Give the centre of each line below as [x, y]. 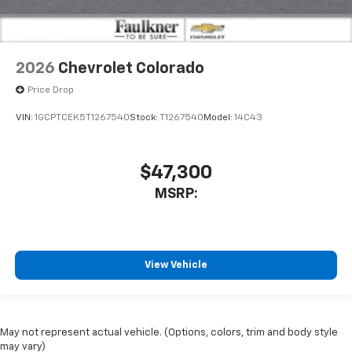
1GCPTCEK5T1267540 [82, 118]
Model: [219, 118]
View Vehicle [176, 266]
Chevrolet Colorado [131, 69]
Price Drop [51, 91]
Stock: [145, 118]
